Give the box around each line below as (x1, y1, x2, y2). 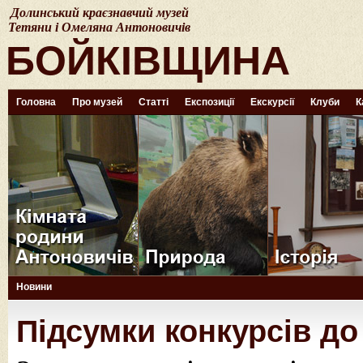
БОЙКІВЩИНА (6, 38, 290, 83)
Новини (16, 281, 52, 293)
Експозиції (185, 96, 234, 108)
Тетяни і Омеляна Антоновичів (8, 20, 190, 34)
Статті (139, 96, 169, 108)
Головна (16, 96, 56, 108)
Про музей (72, 96, 122, 108)
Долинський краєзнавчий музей (11, 6, 189, 19)
